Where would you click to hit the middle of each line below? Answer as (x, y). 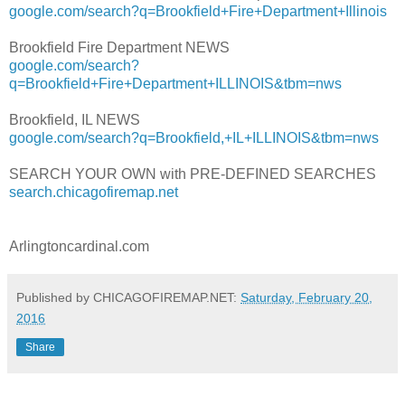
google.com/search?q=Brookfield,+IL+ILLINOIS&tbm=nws (194, 138)
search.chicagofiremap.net (94, 193)
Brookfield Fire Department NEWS (119, 48)
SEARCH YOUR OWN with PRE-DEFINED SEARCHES (193, 174)
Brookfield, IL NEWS (75, 120)
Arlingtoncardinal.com (79, 247)
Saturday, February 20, (306, 298)
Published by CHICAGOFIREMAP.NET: (128, 298)
